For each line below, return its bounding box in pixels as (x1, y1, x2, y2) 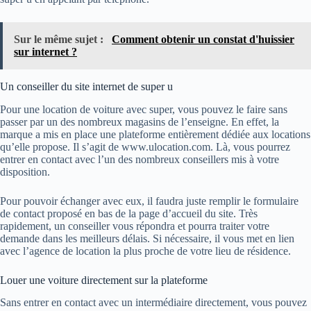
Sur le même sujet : (14, 33, 106, 45)
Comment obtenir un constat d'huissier (112, 33, 294, 45)
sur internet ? (14, 45, 77, 58)
